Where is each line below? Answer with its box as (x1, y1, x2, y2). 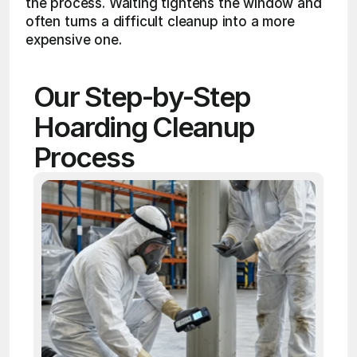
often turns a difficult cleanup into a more (25, 14, 295, 29)
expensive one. (25, 32, 122, 48)
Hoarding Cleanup (33, 110, 254, 143)
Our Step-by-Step (33, 80, 250, 113)
